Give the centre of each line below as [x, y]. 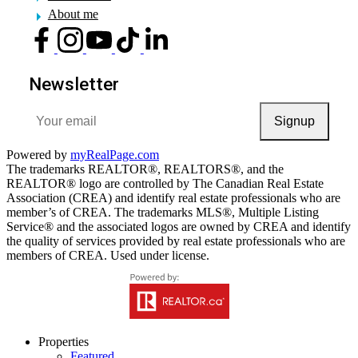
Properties [64, 342]
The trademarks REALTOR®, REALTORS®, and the [145, 169]
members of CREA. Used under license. [108, 256]
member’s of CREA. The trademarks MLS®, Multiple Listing [163, 213]
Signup [295, 121]
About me [73, 14]
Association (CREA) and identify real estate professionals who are [173, 198]
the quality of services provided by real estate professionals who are [176, 241]
